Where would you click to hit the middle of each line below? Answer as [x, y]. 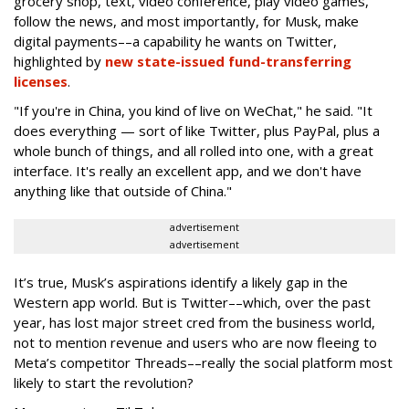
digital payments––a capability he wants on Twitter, [175, 41]
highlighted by [59, 61]
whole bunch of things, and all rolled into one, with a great [194, 150]
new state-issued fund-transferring [228, 61]
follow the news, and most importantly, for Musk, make [186, 21]
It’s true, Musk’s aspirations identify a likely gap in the [181, 282]
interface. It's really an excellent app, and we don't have [188, 170]
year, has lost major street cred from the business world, [194, 322]
